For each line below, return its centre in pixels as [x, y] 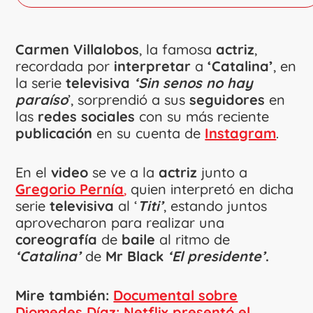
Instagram [241, 133]
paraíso [42, 100]
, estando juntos [216, 206]
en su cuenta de [149, 133]
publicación [54, 133]
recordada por [65, 66]
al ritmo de [193, 240]
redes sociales [87, 117]
